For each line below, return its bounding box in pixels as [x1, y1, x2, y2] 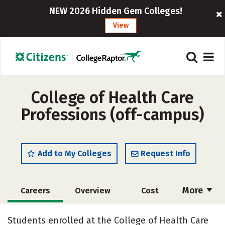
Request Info [141, 149, 190, 158]
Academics [15, 209, 56, 218]
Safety [137, 209, 162, 218]
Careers [20, 186, 50, 195]
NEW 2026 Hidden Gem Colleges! [49, 6, 183, 17]
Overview [74, 186, 110, 195]
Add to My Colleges [38, 149, 111, 158]
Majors [79, 209, 105, 218]
